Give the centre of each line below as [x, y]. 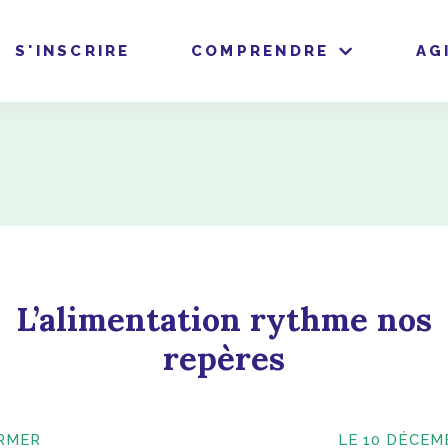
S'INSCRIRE [73, 50]
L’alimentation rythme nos [223, 318]
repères [223, 357]
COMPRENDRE [260, 50]
